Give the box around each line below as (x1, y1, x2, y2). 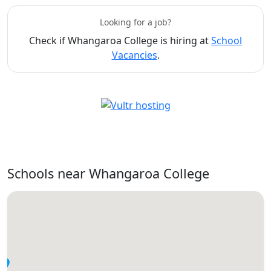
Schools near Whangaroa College (7, 164, 209, 182)
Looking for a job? (100, 16, 171, 28)
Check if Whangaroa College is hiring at (29, 34, 211, 48)
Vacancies (111, 48, 157, 62)
